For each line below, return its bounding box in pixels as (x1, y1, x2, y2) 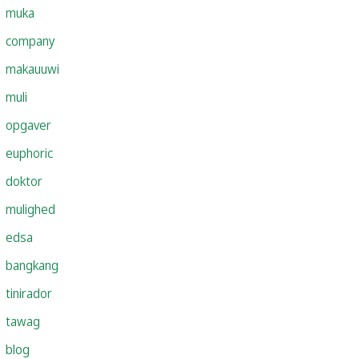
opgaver (6, 115, 51, 134)
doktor (6, 171, 42, 190)
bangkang (6, 256, 58, 274)
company (6, 31, 54, 50)
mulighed (6, 200, 55, 218)
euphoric (6, 143, 53, 162)
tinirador (6, 284, 52, 302)
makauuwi (6, 59, 59, 78)
